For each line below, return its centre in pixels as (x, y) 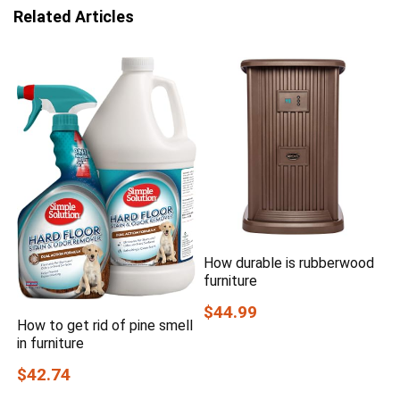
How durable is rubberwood (289, 262)
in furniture (51, 344)
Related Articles (74, 17)
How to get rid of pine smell (105, 326)
